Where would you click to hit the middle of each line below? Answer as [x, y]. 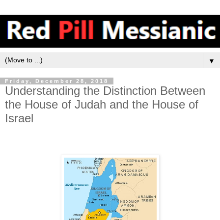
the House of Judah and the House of [102, 104]
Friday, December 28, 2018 [57, 81]
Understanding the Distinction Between [105, 90]
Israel [19, 118]
